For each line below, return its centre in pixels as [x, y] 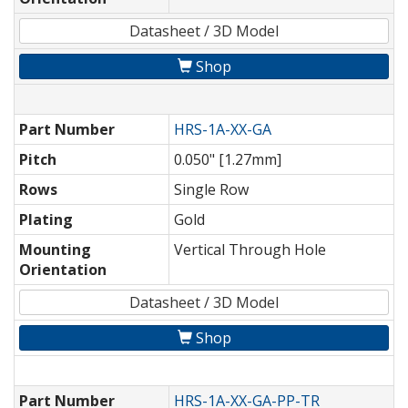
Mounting [55, 250]
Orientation [63, 270]
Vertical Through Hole [250, 250]
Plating [46, 220]
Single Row [211, 190]
